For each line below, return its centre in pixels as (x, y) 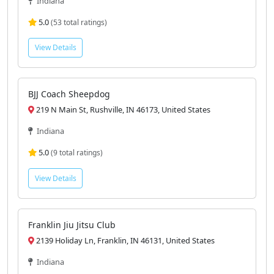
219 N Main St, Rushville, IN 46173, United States (122, 110)
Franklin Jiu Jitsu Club (72, 225)
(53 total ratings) (79, 22)
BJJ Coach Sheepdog (69, 94)
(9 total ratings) (77, 153)
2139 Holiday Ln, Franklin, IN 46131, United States (124, 241)
